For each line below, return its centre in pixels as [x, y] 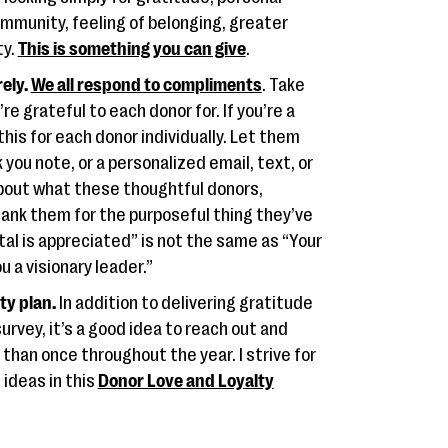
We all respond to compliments [146, 85]
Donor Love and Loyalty [185, 381]
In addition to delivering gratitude [185, 303]
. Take [283, 85]
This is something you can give [131, 49]
